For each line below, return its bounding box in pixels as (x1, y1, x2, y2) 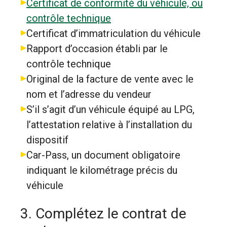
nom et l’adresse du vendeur (26, 88, 152, 100)
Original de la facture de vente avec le (26, 73, 194, 85)
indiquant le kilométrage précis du (26, 164, 177, 176)
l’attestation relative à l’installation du (26, 119, 192, 131)
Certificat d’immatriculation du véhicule (26, 27, 201, 40)
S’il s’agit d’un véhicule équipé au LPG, (26, 103, 195, 116)
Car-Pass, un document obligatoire (26, 149, 180, 161)
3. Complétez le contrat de (20, 205, 186, 222)
